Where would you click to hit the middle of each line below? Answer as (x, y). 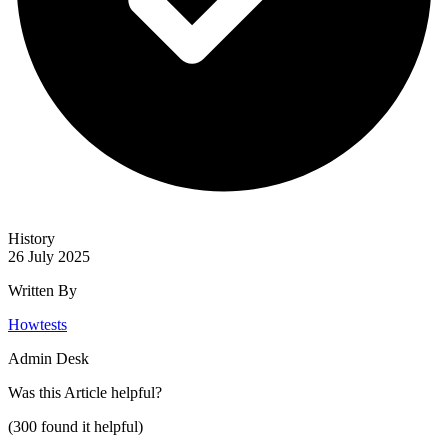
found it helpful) (90, 426)
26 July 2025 (49, 256)
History (31, 238)
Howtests (37, 324)
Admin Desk (48, 358)
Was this (36, 392)
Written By (42, 290)
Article (85, 392)
